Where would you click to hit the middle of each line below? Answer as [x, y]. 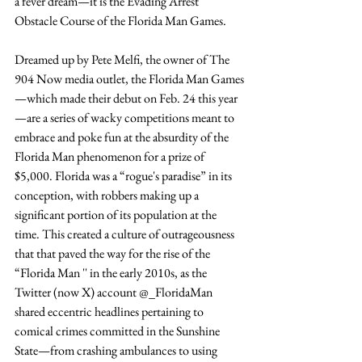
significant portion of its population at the [117, 215]
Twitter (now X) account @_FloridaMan [115, 292]
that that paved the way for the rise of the [114, 253]
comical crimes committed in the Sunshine [118, 331]
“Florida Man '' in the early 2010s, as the [112, 273]
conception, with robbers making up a [108, 195]
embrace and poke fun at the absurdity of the [123, 137]
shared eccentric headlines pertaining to [110, 311]
